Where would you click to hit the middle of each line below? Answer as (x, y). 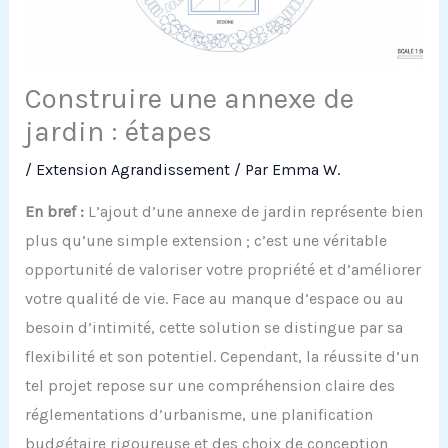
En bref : (54, 212)
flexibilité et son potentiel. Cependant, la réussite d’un (221, 357)
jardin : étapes (118, 132)
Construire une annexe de (189, 99)
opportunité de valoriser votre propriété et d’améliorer (222, 270)
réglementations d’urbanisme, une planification (198, 415)
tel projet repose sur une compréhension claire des (209, 386)
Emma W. (305, 170)
